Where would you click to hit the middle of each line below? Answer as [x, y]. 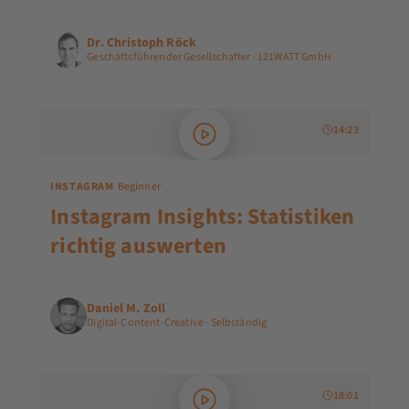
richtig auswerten [138, 246]
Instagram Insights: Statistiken [203, 216]
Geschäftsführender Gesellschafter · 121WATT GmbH [209, 58]
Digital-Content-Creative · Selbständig [177, 323]
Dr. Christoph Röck [142, 43]
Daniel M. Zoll [126, 309]
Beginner [139, 186]
